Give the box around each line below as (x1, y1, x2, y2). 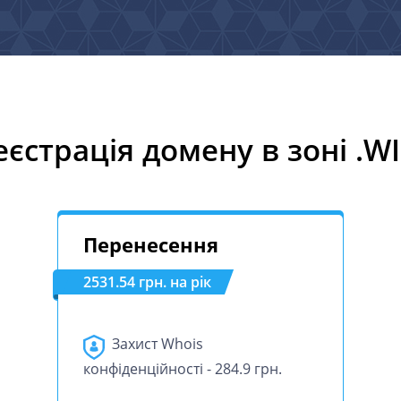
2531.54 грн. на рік (83, 272, 211, 292)
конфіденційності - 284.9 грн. (83, 359, 282, 379)
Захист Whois (112, 334, 203, 354)
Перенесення (83, 231, 218, 258)
